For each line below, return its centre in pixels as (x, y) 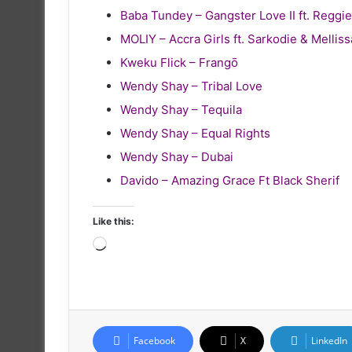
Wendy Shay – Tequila (181, 109)
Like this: (114, 221)
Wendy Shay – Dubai (177, 156)
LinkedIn (329, 340)
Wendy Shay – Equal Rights (195, 133)
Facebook (154, 340)
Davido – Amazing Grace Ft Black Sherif (230, 180)
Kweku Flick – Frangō (179, 62)
